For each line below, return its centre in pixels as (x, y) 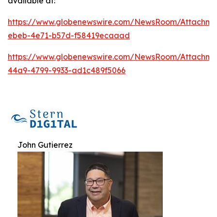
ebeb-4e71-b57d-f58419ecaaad (69, 35)
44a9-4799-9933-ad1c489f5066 (67, 70)
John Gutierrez (45, 145)
